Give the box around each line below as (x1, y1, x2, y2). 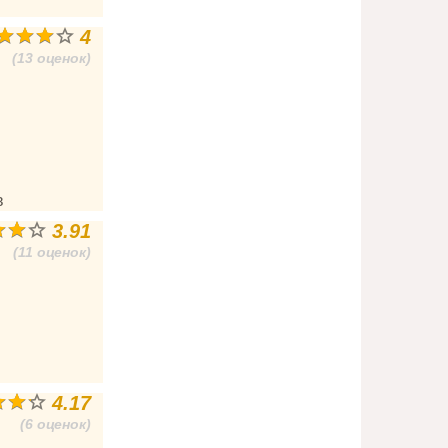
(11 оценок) (13, 244, 92, 260)
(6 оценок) (20, 416, 92, 432)
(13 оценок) (12, 50, 92, 66)
